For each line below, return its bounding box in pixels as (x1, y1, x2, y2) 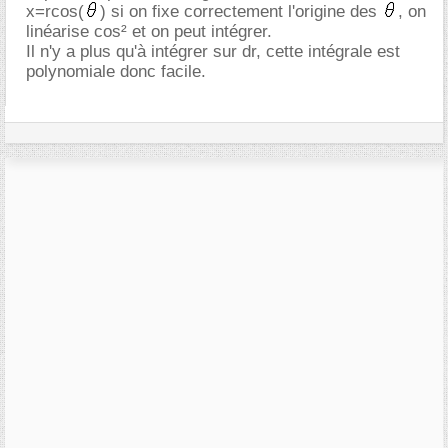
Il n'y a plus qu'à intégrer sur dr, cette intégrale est (26, 41, 400, 61)
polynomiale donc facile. (26, 61, 206, 81)
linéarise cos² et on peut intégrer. (26, 21, 272, 41)
